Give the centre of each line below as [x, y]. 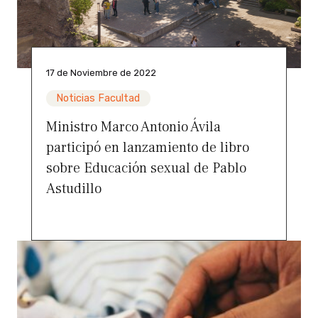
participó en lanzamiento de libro [148, 148]
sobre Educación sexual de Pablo [146, 169]
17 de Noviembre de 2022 [101, 73]
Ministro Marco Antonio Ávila [133, 127]
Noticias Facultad [98, 99]
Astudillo [74, 189]
